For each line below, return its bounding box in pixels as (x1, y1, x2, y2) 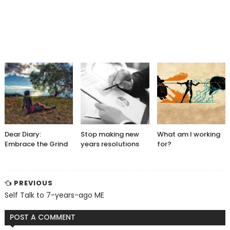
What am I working (157, 129, 220, 139)
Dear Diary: (4, 129, 41, 139)
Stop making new (81, 129, 140, 139)
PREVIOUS (11, 178, 53, 188)
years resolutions (81, 139, 140, 149)
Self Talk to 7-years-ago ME (4, 190, 104, 200)
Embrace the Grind (4, 139, 68, 149)
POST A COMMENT (9, 212, 75, 222)
